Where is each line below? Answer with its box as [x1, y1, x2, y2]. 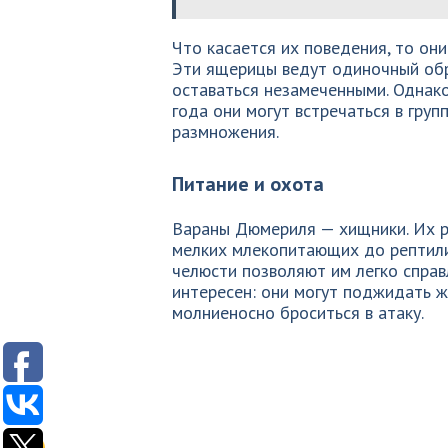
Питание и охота [172, 171, 324, 197]
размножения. [172, 120, 279, 143]
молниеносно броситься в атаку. [172, 301, 424, 324]
